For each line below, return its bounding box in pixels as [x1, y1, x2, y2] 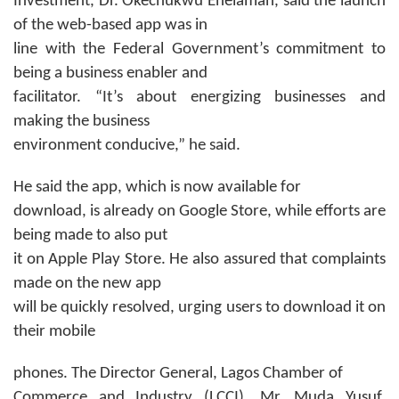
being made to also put [13, 226, 167, 244]
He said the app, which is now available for [13, 178, 301, 196]
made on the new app [13, 274, 161, 292]
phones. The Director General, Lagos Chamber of [13, 364, 343, 382]
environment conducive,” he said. [13, 136, 240, 154]
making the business [13, 112, 150, 130]
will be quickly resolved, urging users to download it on [13, 298, 386, 316]
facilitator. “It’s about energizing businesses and [13, 88, 386, 106]
